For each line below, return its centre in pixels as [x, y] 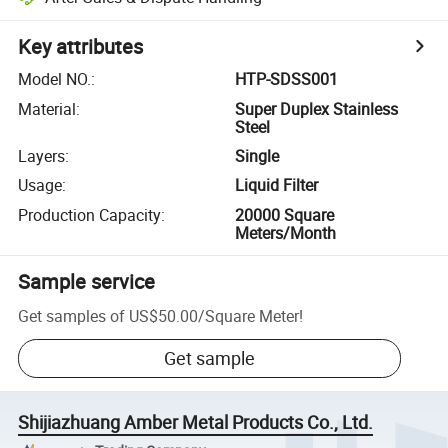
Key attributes [81, 47]
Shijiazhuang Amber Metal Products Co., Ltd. [196, 422]
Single [257, 155]
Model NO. [55, 79]
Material [47, 108]
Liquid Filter [277, 185]
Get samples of [72, 315]
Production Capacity [90, 214]
